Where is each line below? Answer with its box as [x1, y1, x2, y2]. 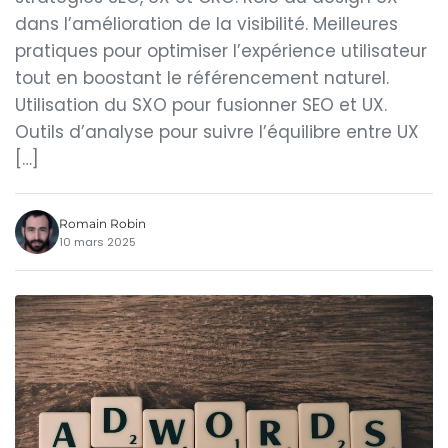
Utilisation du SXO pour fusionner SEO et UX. [15, 93, 387, 117]
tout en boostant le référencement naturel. [15, 66, 389, 90]
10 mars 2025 [59, 233, 136, 250]
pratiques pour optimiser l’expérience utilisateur [15, 39, 427, 63]
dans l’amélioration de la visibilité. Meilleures [15, 12, 398, 36]
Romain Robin [59, 215, 146, 231]
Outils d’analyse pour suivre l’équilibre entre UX [15, 120, 419, 144]
